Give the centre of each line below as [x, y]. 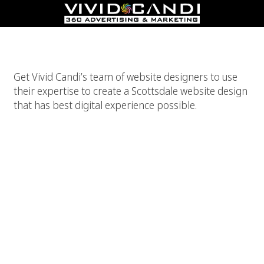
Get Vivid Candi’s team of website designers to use [126, 77]
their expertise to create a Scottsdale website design [131, 91]
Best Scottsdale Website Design [132, 35]
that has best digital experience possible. [105, 105]
